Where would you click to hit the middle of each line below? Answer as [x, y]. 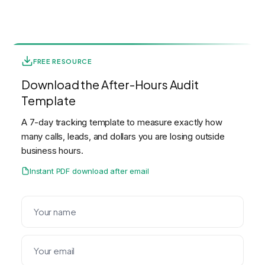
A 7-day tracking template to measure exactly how [122, 122]
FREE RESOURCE [63, 61]
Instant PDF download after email [89, 171]
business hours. [52, 151]
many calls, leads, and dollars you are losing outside [123, 136]
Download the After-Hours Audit [110, 84]
